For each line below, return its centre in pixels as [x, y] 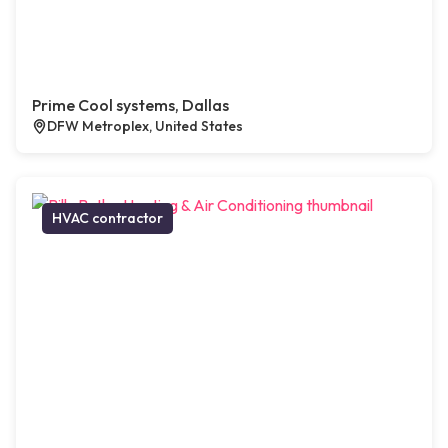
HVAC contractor [107, 218]
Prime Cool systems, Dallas [130, 105]
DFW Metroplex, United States [145, 126]
